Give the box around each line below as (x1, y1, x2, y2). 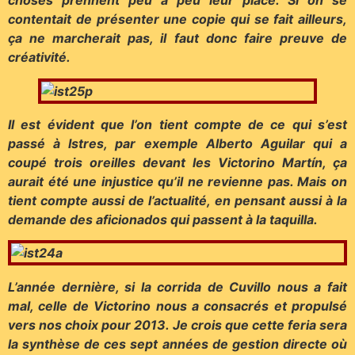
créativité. (8, 49, 71, 66)
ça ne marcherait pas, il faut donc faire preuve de (8, 30, 347, 47)
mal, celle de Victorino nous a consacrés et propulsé (8, 297, 347, 314)
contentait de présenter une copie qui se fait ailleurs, (8, 11, 347, 28)
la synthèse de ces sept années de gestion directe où (8, 335, 347, 352)
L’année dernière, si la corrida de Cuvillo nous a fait (8, 278, 347, 295)
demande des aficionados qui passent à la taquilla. (8, 212, 318, 228)
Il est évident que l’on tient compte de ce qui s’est (8, 116, 347, 133)
